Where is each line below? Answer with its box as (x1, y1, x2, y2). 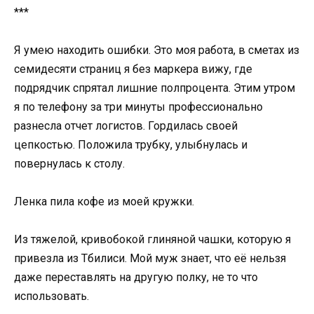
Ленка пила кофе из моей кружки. (14, 195, 194, 209)
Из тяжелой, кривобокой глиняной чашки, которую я (14, 233, 291, 247)
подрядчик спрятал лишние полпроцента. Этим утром (14, 81, 295, 95)
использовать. (14, 289, 89, 303)
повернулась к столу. (14, 156, 125, 170)
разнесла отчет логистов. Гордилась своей (14, 118, 238, 132)
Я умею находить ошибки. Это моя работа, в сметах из (14, 43, 299, 57)
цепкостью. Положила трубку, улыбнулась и (14, 137, 247, 151)
